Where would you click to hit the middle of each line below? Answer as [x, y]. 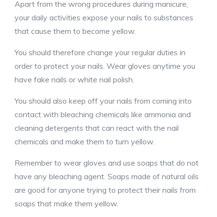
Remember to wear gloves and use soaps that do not [107, 163]
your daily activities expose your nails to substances [104, 17]
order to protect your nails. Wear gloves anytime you [105, 66]
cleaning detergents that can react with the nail [97, 128]
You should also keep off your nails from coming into [103, 101]
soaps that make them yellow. [66, 203]
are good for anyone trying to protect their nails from [105, 190]
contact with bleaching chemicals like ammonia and [103, 114]
